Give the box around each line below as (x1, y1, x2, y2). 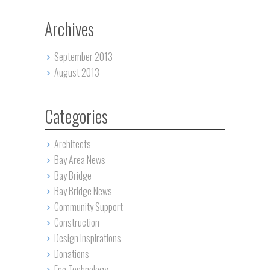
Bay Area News (54, 152, 105, 167)
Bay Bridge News (54, 183, 112, 198)
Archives (45, 16, 94, 41)
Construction (54, 215, 99, 230)
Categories (45, 103, 108, 128)
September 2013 (54, 49, 113, 64)
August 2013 (54, 64, 99, 80)
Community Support (54, 199, 123, 214)
